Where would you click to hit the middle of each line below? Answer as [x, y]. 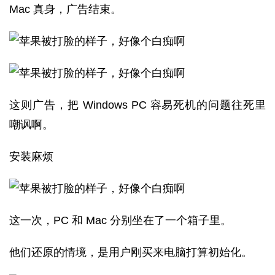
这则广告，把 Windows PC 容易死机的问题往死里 [137, 105]
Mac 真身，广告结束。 [65, 9]
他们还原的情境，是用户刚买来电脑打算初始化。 [131, 252]
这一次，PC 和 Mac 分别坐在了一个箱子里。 [120, 220]
